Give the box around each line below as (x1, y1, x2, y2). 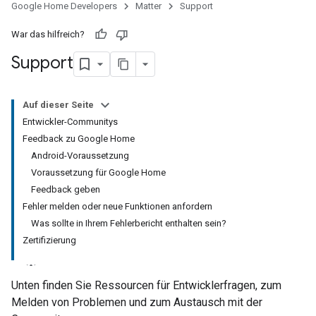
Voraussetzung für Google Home (31, 167, 166, 178)
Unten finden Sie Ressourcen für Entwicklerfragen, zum (11, 279, 281, 292)
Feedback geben (31, 184, 100, 195)
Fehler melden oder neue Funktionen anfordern (23, 201, 212, 212)
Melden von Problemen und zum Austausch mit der (11, 296, 262, 309)
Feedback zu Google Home (23, 133, 135, 144)
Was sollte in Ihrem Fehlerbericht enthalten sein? (31, 218, 226, 229)
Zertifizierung (23, 235, 76, 245)
